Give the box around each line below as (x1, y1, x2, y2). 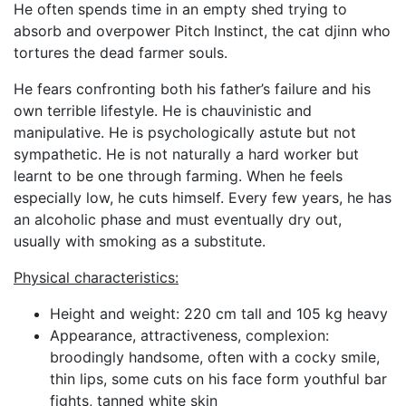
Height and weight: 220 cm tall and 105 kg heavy (50, 304, 388, 323)
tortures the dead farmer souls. (14, 43, 227, 62)
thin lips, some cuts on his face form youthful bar (50, 369, 387, 388)
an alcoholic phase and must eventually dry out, (14, 209, 342, 228)
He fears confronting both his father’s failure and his (14, 79, 371, 98)
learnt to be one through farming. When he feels (14, 166, 343, 185)
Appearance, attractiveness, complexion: (50, 325, 329, 344)
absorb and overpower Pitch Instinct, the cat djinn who (14, 21, 391, 40)
